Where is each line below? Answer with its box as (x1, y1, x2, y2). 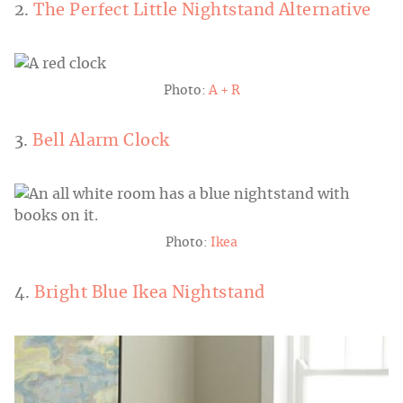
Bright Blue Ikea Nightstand (34, 285, 265, 302)
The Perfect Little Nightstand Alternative (33, 3, 372, 20)
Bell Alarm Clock (32, 133, 170, 150)
